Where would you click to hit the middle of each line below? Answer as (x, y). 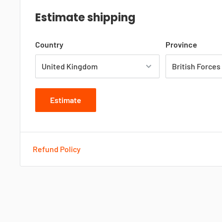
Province (182, 44)
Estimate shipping (85, 17)
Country (49, 44)
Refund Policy (57, 149)
